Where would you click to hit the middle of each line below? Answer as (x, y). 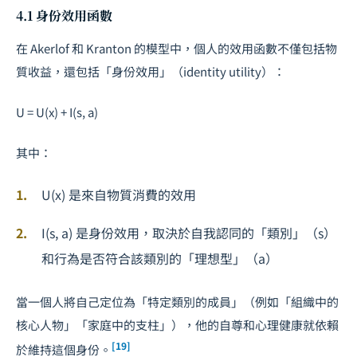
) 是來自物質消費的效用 (129, 194)
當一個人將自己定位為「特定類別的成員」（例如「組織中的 (177, 301)
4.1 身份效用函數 (64, 15)
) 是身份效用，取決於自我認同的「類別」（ (193, 232)
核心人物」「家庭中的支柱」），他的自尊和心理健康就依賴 (177, 324)
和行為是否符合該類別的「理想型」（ (150, 258)
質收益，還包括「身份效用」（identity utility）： (151, 71)
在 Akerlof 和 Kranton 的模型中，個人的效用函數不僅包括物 (177, 48)
